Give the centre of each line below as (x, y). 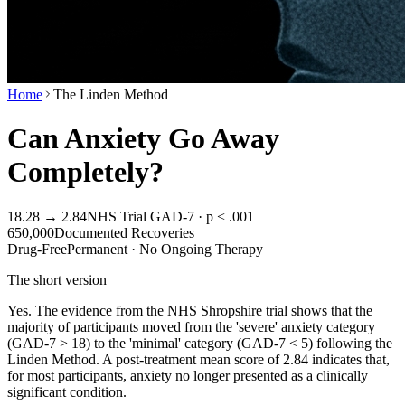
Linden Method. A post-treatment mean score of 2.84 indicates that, (198, 359)
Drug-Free (37, 249)
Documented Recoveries (124, 232)
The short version (57, 279)
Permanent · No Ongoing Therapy (165, 249)
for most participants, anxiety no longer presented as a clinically (188, 375)
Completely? (85, 172)
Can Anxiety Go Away (143, 139)
